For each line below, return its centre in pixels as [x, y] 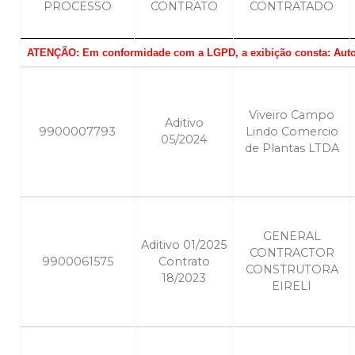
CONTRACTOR [292, 253]
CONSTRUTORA [292, 270]
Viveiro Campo [292, 115]
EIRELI [292, 286]
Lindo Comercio [292, 132]
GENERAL [292, 237]
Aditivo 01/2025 [184, 245]
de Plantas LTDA [292, 149]
